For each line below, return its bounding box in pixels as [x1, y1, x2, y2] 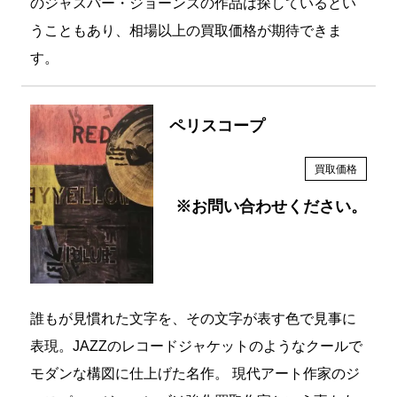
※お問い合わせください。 [175, 198, 368, 217]
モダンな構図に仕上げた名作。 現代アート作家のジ [29, 367, 360, 383]
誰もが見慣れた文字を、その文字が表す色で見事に [29, 312, 356, 328]
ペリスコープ [169, 118, 266, 136]
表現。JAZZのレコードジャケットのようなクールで [29, 339, 362, 355]
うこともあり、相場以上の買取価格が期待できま [29, 24, 342, 40]
